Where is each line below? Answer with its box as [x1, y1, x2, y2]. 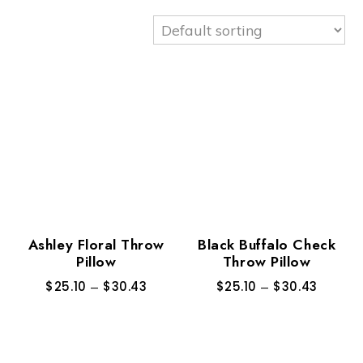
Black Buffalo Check [198, 234, 336, 256]
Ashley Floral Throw [28, 234, 164, 256]
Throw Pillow [222, 251, 311, 273]
